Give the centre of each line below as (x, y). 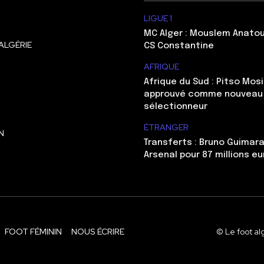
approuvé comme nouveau (203, 95)
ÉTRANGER (166, 128)
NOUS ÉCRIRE (98, 232)
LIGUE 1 (158, 19)
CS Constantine (179, 46)
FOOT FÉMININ (33, 232)
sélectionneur (176, 107)
